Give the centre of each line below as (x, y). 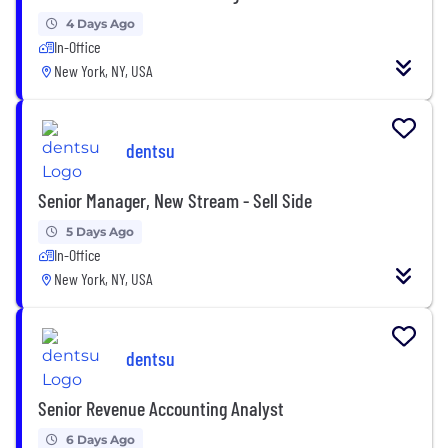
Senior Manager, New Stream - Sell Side (175, 199)
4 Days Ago (100, 23)
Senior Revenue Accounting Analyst (161, 407)
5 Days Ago (100, 231)
